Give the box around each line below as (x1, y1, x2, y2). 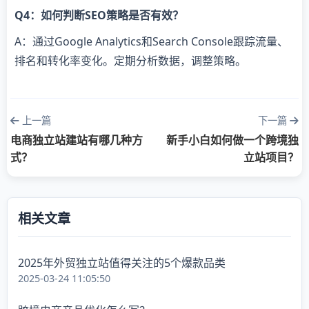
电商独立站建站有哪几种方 (10, 132, 143, 148)
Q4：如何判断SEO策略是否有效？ (14, 8, 183, 23)
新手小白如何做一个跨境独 (166, 132, 299, 148)
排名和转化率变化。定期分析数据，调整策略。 (14, 53, 246, 69)
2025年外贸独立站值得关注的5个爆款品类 (18, 255, 226, 271)
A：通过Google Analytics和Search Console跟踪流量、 (14, 34, 288, 50)
